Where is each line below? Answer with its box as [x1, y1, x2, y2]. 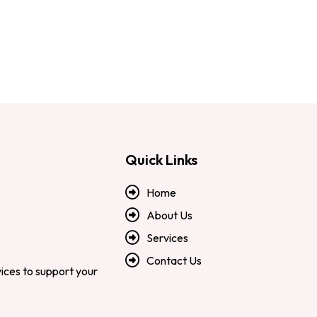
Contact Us [146, 253, 202, 268]
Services [146, 231, 189, 246]
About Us [146, 208, 193, 223]
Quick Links [125, 151, 198, 169]
